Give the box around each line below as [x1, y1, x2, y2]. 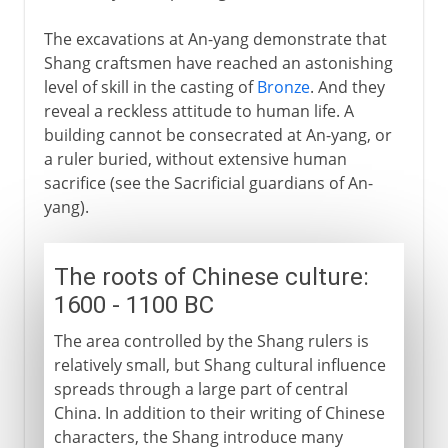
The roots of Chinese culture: [53, 262, 369, 291]
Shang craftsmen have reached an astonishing [43, 51, 393, 74]
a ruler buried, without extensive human [43, 147, 347, 170]
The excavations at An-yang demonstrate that [43, 27, 387, 50]
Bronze [256, 75, 310, 98]
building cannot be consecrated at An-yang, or [43, 123, 392, 146]
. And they [309, 75, 385, 98]
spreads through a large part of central [53, 377, 348, 400]
